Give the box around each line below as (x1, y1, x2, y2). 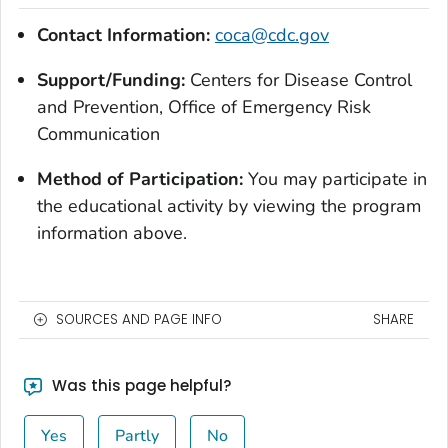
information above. (37, 221, 187, 246)
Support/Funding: (37, 68, 190, 93)
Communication (37, 122, 160, 147)
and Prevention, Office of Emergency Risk (37, 95, 371, 120)
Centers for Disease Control (190, 68, 412, 93)
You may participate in (248, 167, 427, 192)
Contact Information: (37, 23, 215, 48)
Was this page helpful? (47, 375, 231, 397)
